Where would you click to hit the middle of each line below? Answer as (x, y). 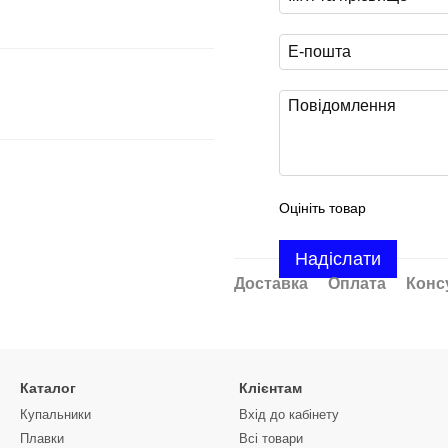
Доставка (271, 283)
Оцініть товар (322, 208)
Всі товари (271, 438)
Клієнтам (270, 388)
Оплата (357, 283)
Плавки (42, 438)
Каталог (48, 388)
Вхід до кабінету (289, 414)
